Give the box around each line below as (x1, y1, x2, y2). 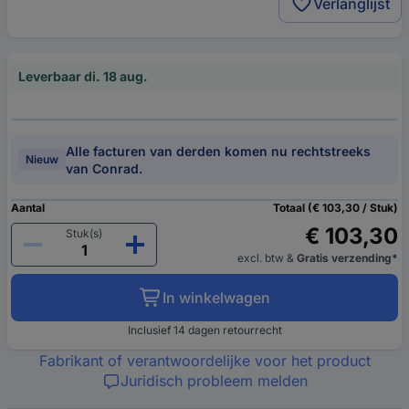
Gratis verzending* (297, 250, 398, 265)
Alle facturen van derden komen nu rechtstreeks (66, 142, 371, 159)
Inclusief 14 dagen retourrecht (127, 322, 282, 337)
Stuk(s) (66, 225, 102, 240)
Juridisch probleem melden (120, 371, 308, 390)
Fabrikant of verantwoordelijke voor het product (38, 351, 371, 370)
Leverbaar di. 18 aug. (18, 68, 148, 84)
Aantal (11, 200, 45, 215)
